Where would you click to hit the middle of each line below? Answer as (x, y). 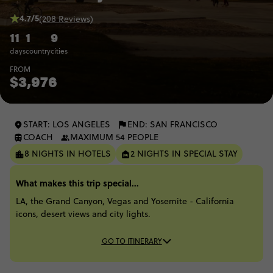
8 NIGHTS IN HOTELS (68, 154)
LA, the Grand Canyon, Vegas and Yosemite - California (125, 201)
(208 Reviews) (66, 19)
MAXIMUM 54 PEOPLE (114, 137)
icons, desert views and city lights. (83, 214)
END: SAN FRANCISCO (172, 125)
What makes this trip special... (77, 183)
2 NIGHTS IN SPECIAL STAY (184, 154)
